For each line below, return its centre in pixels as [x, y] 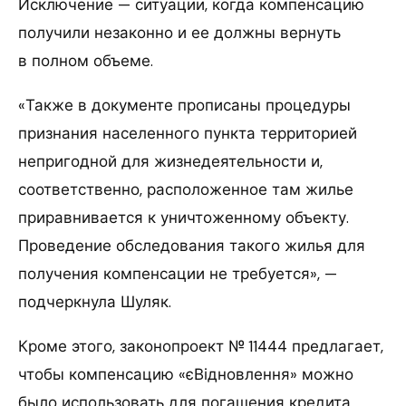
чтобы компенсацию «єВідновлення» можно [186, 375]
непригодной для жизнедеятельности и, [170, 162]
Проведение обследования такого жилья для [192, 246]
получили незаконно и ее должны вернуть [179, 33]
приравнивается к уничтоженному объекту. [184, 218]
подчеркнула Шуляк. [95, 302]
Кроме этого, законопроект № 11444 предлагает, [201, 347]
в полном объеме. [86, 61]
